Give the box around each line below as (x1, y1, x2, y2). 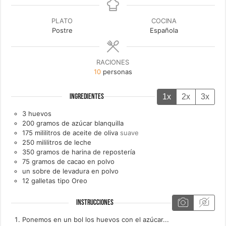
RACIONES (96, 58, 130, 67)
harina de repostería (72, 147, 136, 156)
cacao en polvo (67, 157, 115, 165)
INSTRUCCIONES (76, 199, 114, 207)
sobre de (32, 166, 61, 175)
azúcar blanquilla (72, 119, 124, 127)
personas (102, 68, 132, 76)
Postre (51, 26, 73, 35)
